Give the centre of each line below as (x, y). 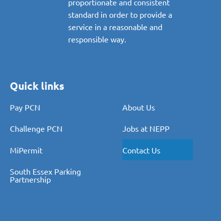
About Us (139, 107)
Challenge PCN (36, 129)
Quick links (37, 85)
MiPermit (26, 150)
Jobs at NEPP (146, 129)
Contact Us (142, 150)
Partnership (30, 179)
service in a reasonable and (115, 26)
